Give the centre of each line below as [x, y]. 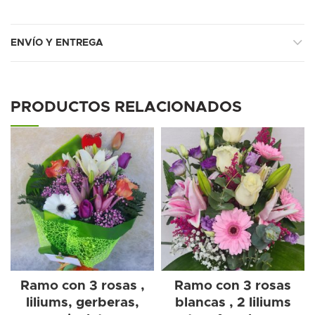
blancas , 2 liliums [233, 302]
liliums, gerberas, [82, 302]
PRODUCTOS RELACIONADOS [126, 107]
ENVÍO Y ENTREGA [57, 43]
